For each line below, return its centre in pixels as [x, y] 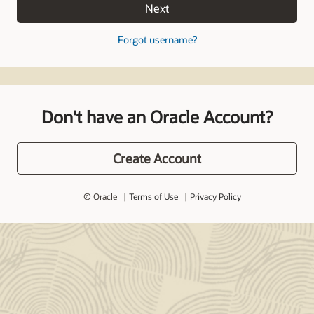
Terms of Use [153, 196]
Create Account [157, 158]
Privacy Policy [215, 196]
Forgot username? [157, 40]
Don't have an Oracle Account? [157, 117]
